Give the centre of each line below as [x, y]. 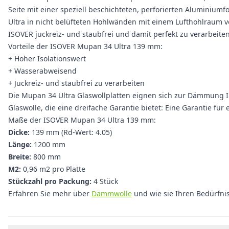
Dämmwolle [112, 193]
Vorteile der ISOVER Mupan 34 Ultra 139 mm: [85, 46]
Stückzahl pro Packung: [50, 181]
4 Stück [105, 181]
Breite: [20, 157]
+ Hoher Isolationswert [47, 59]
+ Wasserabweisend [42, 71]
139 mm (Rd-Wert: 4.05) [71, 132]
